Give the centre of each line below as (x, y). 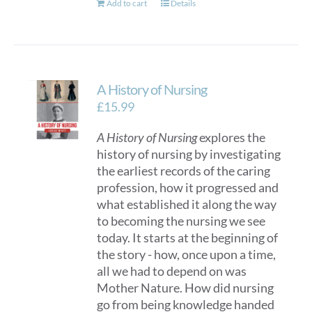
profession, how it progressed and (188, 187)
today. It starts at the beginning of (188, 237)
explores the (232, 137)
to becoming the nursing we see (181, 221)
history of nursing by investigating (189, 154)
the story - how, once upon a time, (187, 254)
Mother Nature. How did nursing (186, 288)
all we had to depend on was (172, 271)
